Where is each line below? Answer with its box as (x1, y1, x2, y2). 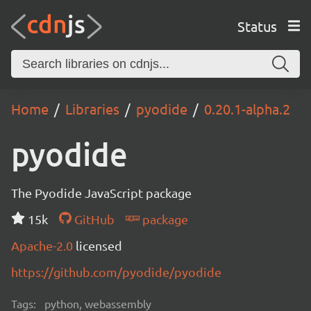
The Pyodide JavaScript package (11, 185, 192, 200)
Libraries (65, 100, 119, 117)
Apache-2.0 (11, 238, 76, 253)
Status (237, 17, 277, 35)
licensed (76, 238, 122, 253)
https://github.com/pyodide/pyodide (11, 264, 221, 279)
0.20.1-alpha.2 (204, 100, 290, 117)
